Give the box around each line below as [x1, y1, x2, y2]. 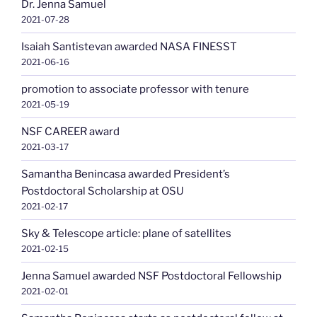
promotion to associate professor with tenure [21, 83, 249, 96]
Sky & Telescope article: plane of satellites [21, 227, 231, 241]
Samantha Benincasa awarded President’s [21, 168, 230, 181]
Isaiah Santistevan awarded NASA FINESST [21, 40, 237, 54]
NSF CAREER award [21, 125, 120, 139]
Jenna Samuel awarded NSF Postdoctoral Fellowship [21, 270, 282, 283]
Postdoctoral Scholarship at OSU [21, 185, 184, 198]
